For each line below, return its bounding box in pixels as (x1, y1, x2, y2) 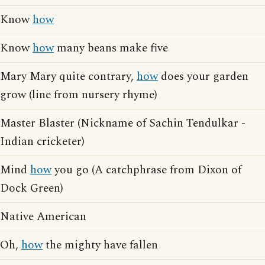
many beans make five (54, 40, 168, 57)
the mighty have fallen (43, 237, 158, 254)
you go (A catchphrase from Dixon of (51, 161, 241, 179)
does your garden (158, 68, 248, 85)
